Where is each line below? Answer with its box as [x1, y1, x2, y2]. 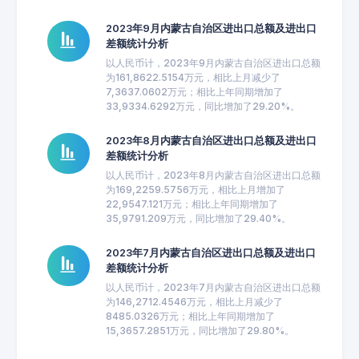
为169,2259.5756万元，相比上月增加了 [105, 184, 285, 196]
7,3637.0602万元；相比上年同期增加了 [105, 86, 283, 98]
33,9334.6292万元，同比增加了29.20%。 [105, 100, 300, 112]
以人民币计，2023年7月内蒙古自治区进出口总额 [105, 281, 321, 293]
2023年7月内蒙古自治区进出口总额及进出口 [105, 247, 316, 259]
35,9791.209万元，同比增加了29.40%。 [105, 212, 291, 224]
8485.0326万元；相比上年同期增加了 [105, 310, 275, 322]
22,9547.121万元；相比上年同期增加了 [105, 198, 278, 210]
